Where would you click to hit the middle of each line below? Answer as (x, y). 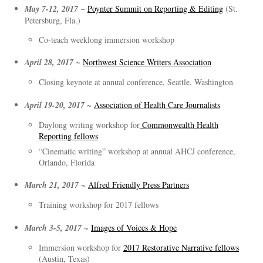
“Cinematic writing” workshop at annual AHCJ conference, (137, 151)
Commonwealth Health (179, 124)
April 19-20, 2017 (54, 105)
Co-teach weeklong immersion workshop (106, 39)
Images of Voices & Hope (134, 227)
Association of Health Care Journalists (157, 104)
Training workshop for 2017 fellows (98, 205)
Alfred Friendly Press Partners (138, 185)
